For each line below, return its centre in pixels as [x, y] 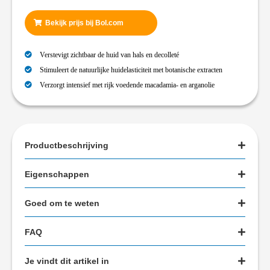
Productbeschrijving [67, 145]
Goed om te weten [62, 203]
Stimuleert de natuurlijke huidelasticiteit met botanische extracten [131, 70]
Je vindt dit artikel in [67, 261]
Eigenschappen [57, 174]
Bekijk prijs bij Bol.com [84, 23]
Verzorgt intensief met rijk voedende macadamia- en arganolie [127, 85]
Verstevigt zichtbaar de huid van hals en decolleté [109, 55]
